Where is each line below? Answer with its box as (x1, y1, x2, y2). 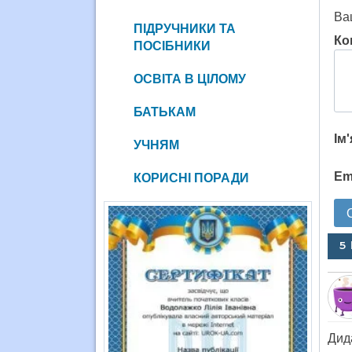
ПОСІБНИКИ (133, 38, 211, 53)
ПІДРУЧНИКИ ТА (133, 21, 236, 35)
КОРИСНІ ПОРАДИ (133, 170, 249, 185)
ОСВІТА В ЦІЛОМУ (133, 71, 246, 86)
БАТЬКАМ (133, 104, 196, 119)
